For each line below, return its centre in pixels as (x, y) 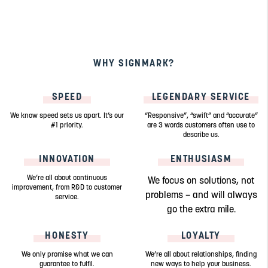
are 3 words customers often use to (201, 125)
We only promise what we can (67, 254)
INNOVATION (67, 159)
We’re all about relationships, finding (201, 254)
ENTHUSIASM (201, 159)
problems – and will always (201, 195)
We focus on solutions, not (201, 180)
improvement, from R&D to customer (67, 187)
